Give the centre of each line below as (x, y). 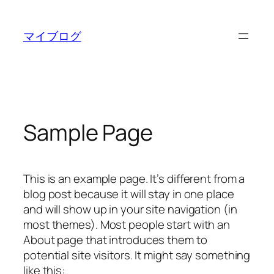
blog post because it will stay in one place (129, 194)
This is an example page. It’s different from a (134, 178)
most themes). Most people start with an (127, 224)
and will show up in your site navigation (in (130, 209)
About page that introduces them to (115, 239)
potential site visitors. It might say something (137, 255)
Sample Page (88, 132)
